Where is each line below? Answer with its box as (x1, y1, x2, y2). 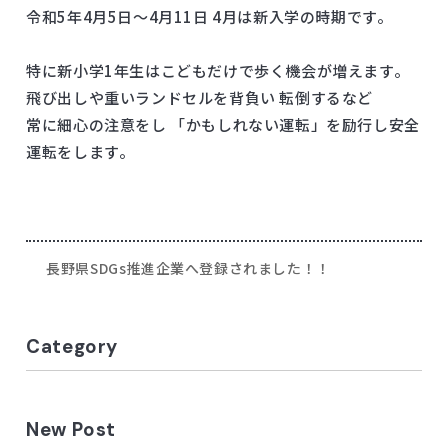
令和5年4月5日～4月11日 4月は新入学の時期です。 (26, 6, 393, 28)
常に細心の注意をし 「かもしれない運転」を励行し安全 (26, 114, 420, 136)
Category (26, 333, 119, 359)
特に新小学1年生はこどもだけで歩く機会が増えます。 (26, 60, 410, 82)
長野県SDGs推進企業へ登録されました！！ (46, 258, 331, 279)
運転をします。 (26, 141, 135, 163)
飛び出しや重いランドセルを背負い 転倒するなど (26, 87, 374, 109)
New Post (26, 416, 117, 442)
